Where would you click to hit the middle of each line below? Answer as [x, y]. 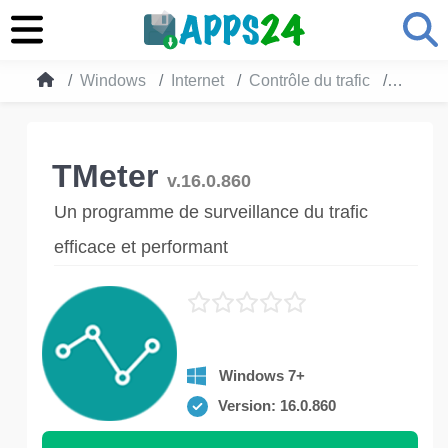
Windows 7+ [262, 375]
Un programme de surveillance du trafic [211, 212]
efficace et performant [141, 247]
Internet [197, 80]
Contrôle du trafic [309, 80]
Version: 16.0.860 [277, 405]
